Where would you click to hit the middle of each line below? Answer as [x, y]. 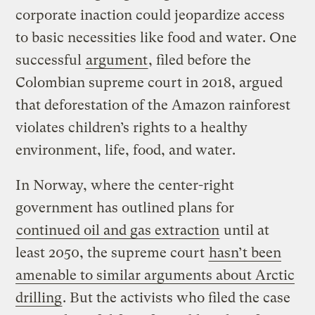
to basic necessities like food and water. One [156, 37]
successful [51, 60]
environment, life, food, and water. [126, 150]
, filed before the [200, 60]
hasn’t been [245, 252]
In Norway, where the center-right [125, 185]
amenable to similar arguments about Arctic [155, 275]
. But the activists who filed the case [177, 297]
